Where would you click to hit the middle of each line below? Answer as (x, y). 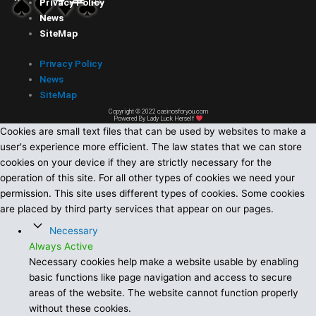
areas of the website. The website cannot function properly (164, 293)
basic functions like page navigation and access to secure (161, 278)
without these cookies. (80, 309)
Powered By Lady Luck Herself (154, 119)
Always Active (61, 247)
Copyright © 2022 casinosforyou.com (158, 112)
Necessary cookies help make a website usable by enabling (164, 262)
